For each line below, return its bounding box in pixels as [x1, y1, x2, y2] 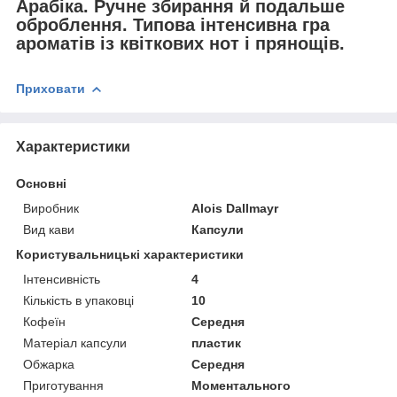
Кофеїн [23, 314, 66, 329]
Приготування [23, 378, 104, 393]
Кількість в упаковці [23, 292, 134, 307]
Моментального [191, 378, 292, 393]
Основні [16, 175, 66, 191]
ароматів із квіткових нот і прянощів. [16, 34, 345, 54]
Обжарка [23, 356, 74, 371]
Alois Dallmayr [191, 200, 279, 215]
